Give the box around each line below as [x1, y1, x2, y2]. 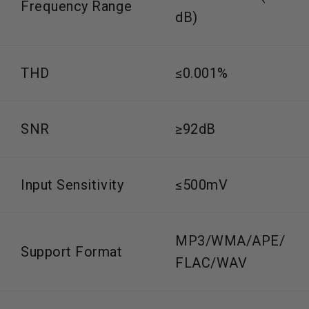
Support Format [21, 243, 123, 260]
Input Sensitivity [21, 176, 124, 193]
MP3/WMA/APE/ [175, 232, 286, 249]
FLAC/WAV [175, 254, 248, 271]
